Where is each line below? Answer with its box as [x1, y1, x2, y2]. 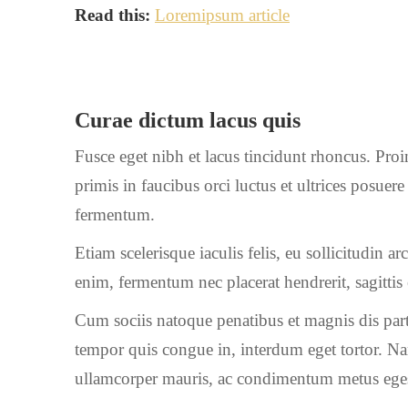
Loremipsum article [155, 5, 290, 25]
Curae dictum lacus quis [75, 108, 301, 132]
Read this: [75, 5, 155, 25]
